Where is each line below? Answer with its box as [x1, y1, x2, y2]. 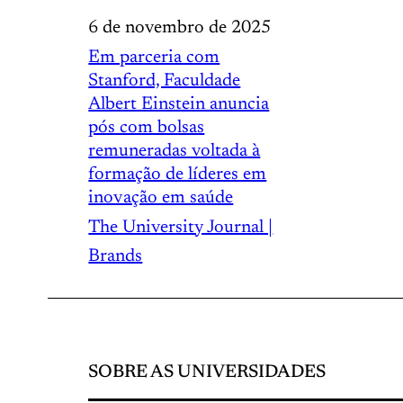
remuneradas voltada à [88, 142, 261, 161]
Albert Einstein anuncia [88, 95, 270, 114]
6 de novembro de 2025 [88, 19, 272, 38]
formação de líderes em [88, 166, 267, 184]
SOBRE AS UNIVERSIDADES [88, 363, 327, 381]
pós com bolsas [88, 119, 205, 138]
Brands [88, 247, 143, 266]
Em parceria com [88, 49, 220, 67]
